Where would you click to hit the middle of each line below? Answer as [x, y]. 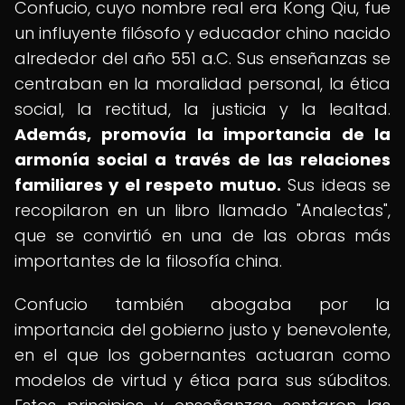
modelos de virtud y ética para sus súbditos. [202, 380]
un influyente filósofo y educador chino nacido [202, 33]
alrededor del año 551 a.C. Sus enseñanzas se [202, 58]
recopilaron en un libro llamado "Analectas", [202, 210]
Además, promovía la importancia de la [202, 134]
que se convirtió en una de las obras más [202, 235]
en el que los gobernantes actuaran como [202, 355]
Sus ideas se [336, 185]
